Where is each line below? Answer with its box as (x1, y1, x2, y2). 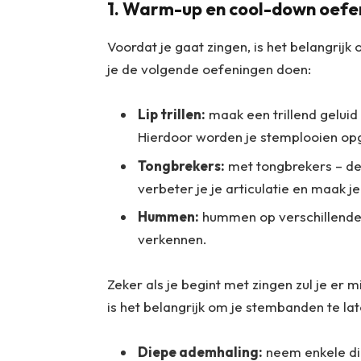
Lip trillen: (137, 106, 205, 123)
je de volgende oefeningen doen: (106, 60, 314, 77)
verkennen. (137, 230, 210, 247)
